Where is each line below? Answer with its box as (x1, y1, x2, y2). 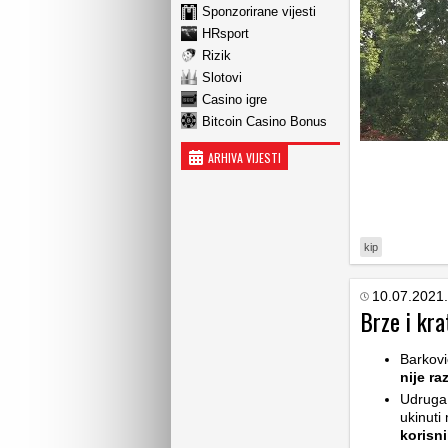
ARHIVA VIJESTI (208, 149, 281, 166)
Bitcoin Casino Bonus (202, 113, 327, 129)
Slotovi (202, 69, 242, 85)
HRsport (202, 25, 249, 41)
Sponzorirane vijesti (202, 3, 316, 19)
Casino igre (202, 91, 267, 107)
